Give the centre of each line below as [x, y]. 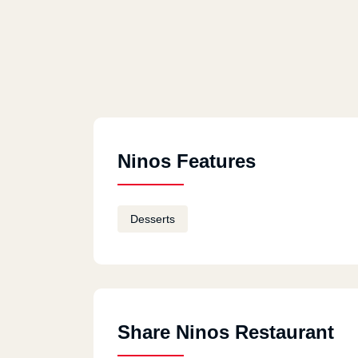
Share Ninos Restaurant [226, 332]
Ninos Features [187, 161]
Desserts [153, 219]
